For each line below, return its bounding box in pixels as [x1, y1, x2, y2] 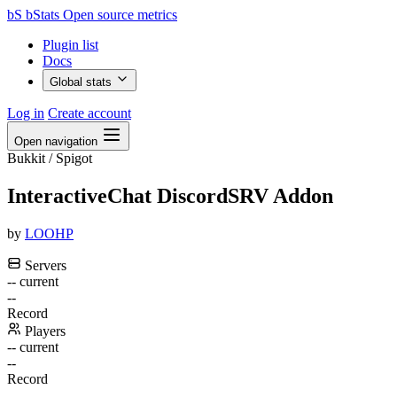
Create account [48, 105, 131, 121]
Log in [7, 105, 44, 121]
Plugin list [43, 37, 98, 52]
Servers [21, 257, 66, 273]
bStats [26, 7, 59, 22]
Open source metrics [63, 7, 177, 22]
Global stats [50, 75, 115, 89]
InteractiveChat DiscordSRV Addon [7, 183, 333, 207]
